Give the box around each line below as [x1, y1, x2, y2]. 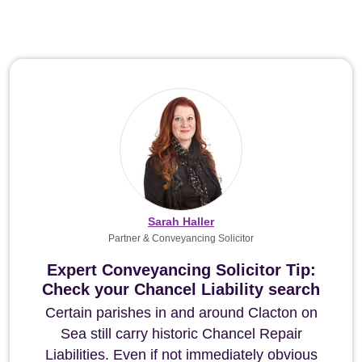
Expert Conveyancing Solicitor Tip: [46, 261, 316, 279]
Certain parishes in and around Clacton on [44, 305, 318, 321]
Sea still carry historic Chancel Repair [60, 326, 302, 342]
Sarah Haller [148, 215, 214, 228]
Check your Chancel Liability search [42, 280, 320, 298]
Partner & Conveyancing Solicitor [108, 233, 254, 244]
